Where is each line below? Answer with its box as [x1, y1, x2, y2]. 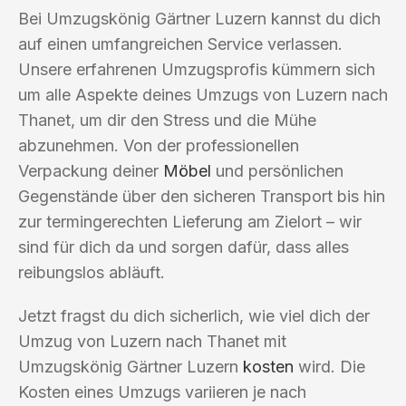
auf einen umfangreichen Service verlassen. [18, 34, 343, 53]
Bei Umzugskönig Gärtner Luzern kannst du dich [18, 8, 381, 28]
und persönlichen [211, 160, 343, 180]
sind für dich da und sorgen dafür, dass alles [18, 237, 349, 256]
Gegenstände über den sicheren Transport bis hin [18, 186, 385, 206]
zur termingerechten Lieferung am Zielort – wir [18, 211, 362, 231]
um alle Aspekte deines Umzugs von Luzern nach [18, 84, 388, 104]
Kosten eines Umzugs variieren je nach [18, 382, 306, 401]
